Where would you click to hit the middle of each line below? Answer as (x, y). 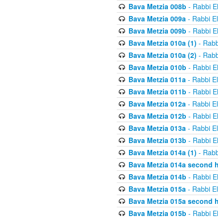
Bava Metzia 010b (157, 67)
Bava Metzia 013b (157, 140)
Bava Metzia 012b (157, 116)
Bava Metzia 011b (157, 91)
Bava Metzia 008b (157, 6)
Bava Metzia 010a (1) (162, 43)
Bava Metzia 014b (157, 177)
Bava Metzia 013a (157, 128)
